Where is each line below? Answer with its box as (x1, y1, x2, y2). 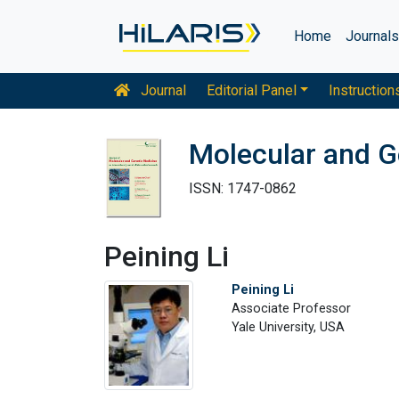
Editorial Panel (206, 82, 297, 99)
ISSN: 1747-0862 (189, 180, 297, 197)
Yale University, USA (231, 319, 345, 335)
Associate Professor (231, 300, 351, 316)
